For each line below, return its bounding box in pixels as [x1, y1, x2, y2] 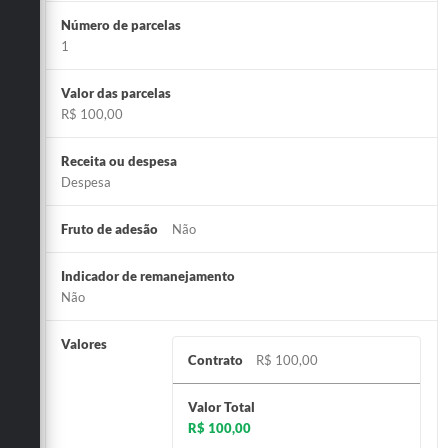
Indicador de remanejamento [61, 267, 235, 284]
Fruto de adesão [61, 220, 158, 237]
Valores [61, 335, 107, 352]
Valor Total [188, 398, 256, 415]
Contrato [188, 351, 244, 368]
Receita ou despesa [61, 152, 177, 169]
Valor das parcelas [61, 84, 171, 101]
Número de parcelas [61, 16, 181, 33]
